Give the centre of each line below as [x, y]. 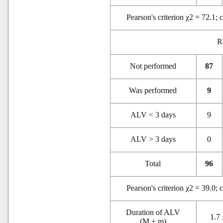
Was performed [153, 91]
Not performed [153, 66]
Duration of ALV [153, 213]
